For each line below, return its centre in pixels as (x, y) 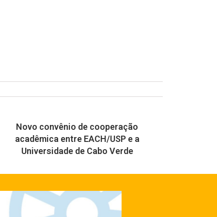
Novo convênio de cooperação (77, 127)
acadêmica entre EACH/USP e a (77, 139)
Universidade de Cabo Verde (77, 151)
